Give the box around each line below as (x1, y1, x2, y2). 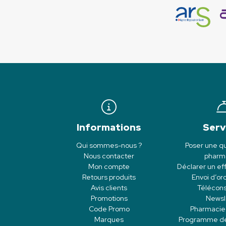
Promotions (90, 194, 128, 203)
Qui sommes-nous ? (76, 141, 142, 150)
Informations (77, 121, 141, 134)
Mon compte (88, 162, 130, 172)
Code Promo (88, 204, 130, 214)
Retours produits (82, 173, 136, 182)
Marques (94, 215, 124, 224)
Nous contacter (84, 151, 134, 161)
